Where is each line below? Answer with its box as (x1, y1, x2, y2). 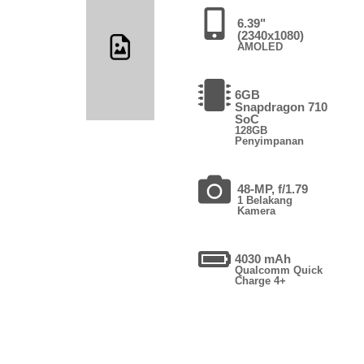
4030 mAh (234, 251, 291, 266)
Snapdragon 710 (234, 99, 327, 114)
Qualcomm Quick (234, 263, 323, 276)
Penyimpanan (234, 134, 304, 147)
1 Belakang (237, 193, 293, 206)
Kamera (237, 204, 276, 217)
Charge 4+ (234, 274, 286, 287)
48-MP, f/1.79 (237, 181, 309, 196)
